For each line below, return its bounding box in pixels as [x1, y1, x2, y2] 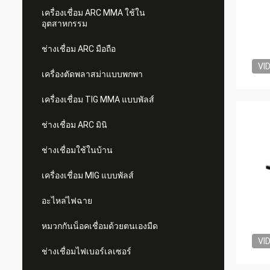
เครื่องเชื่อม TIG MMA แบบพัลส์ [42, 95, 154, 104]
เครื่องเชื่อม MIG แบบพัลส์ [42, 171, 134, 180]
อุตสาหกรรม [42, 19, 87, 28]
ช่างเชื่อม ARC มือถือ [42, 44, 116, 54]
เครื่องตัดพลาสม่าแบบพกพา [42, 69, 143, 79]
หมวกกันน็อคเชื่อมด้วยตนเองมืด [42, 221, 158, 231]
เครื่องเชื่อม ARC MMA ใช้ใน [42, 8, 145, 17]
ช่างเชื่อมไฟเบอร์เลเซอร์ [42, 246, 131, 256]
